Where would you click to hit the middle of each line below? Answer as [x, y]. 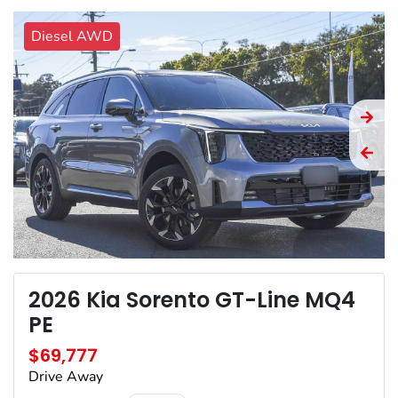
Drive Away [66, 377]
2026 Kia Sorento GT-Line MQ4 [192, 300]
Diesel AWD [72, 36]
